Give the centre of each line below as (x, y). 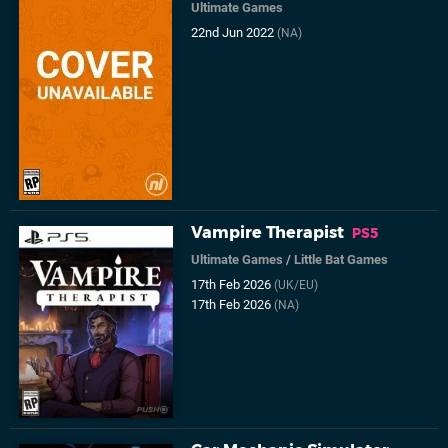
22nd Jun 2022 (234, 32)
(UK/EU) (296, 284)
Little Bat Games (341, 259)
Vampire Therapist (268, 232)
